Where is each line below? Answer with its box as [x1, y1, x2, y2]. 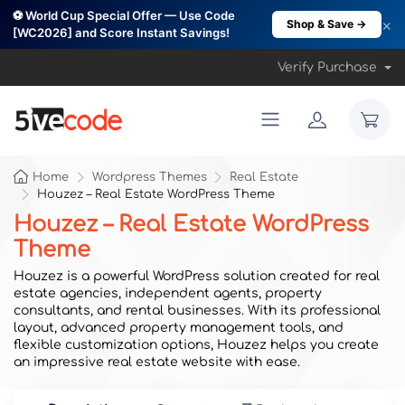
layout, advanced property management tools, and [14, 321, 344, 334]
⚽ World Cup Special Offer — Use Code [13, 8, 235, 23]
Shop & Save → [287, 17, 367, 31]
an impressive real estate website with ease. [14, 355, 300, 369]
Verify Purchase [277, 61, 381, 74]
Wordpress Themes [91, 171, 207, 184]
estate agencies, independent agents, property [14, 287, 322, 300]
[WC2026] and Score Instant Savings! [13, 25, 230, 40]
